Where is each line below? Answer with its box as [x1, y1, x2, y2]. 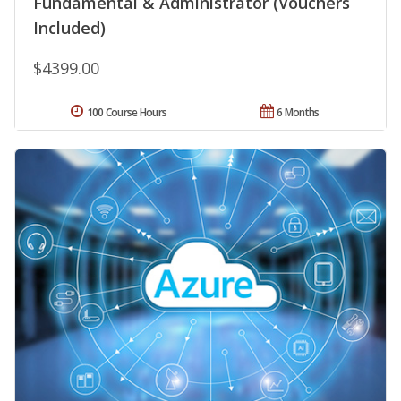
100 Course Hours [86, 105, 167, 121]
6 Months [277, 105, 320, 121]
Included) [33, 17, 106, 39]
